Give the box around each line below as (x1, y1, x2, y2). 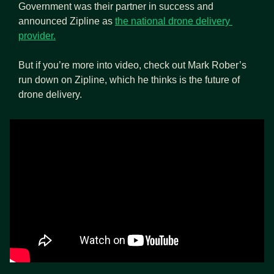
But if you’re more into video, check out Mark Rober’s (18, 59, 246, 70)
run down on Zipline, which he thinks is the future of (18, 74, 240, 85)
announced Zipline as (18, 15, 115, 26)
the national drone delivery (115, 15, 230, 26)
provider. (18, 30, 56, 41)
